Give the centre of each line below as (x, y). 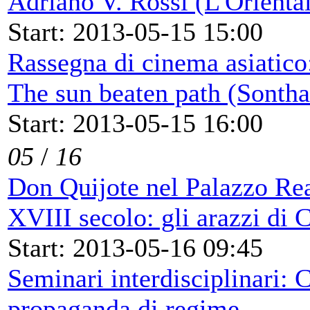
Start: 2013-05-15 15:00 (135, 31)
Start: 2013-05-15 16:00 (135, 123)
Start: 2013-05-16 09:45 (135, 247)
